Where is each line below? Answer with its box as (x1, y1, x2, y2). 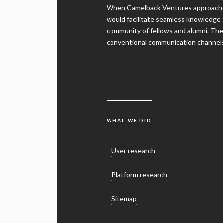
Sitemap (111, 183, 137, 192)
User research (111, 135, 155, 144)
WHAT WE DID (107, 107, 152, 113)
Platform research (111, 159, 167, 168)
